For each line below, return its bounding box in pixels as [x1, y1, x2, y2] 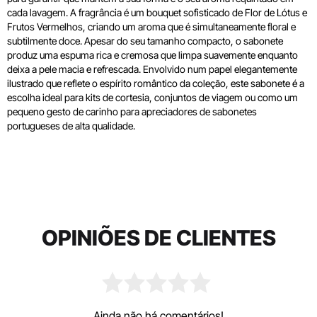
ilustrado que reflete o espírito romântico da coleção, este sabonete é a [7, 77, 304, 89]
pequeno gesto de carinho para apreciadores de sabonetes [7, 105, 257, 117]
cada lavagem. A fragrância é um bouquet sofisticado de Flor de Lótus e [7, 6, 307, 18]
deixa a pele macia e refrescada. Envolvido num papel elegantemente [7, 63, 297, 75]
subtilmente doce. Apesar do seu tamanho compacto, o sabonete [7, 35, 283, 47]
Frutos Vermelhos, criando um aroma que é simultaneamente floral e [7, 21, 296, 33]
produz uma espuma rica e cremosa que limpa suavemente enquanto [7, 49, 298, 61]
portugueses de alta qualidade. [7, 120, 135, 132]
